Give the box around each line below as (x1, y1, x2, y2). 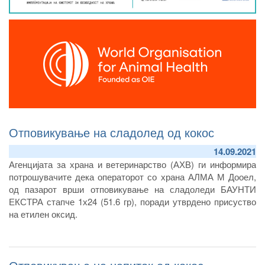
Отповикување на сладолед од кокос (9, 123, 214, 141)
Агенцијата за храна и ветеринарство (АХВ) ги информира (9, 157, 256, 170)
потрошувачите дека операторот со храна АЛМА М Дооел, (9, 170, 256, 183)
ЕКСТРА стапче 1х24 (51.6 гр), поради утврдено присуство (9, 195, 256, 208)
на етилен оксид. (9, 207, 77, 220)
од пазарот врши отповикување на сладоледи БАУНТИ (9, 182, 256, 195)
